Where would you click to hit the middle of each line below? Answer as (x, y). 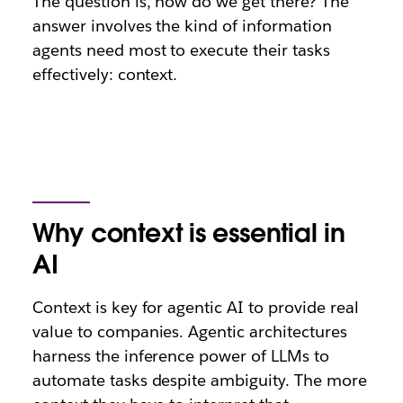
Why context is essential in (188, 233)
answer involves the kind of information (182, 26)
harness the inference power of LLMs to (181, 356)
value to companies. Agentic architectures (189, 331)
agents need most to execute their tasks (181, 50)
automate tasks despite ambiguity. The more (199, 380)
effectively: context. (105, 74)
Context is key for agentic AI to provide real (195, 307)
